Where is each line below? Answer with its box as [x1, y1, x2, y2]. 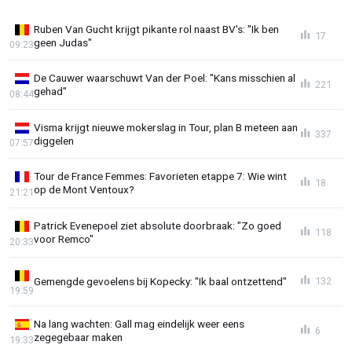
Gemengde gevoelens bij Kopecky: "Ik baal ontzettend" [34, 274, 287, 288]
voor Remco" [34, 232, 93, 245]
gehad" [34, 85, 67, 98]
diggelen [34, 134, 74, 147]
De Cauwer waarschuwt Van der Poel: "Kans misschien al [34, 71, 295, 85]
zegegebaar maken [34, 331, 123, 344]
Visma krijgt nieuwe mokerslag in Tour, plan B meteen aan [34, 120, 298, 134]
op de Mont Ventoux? [34, 183, 134, 196]
